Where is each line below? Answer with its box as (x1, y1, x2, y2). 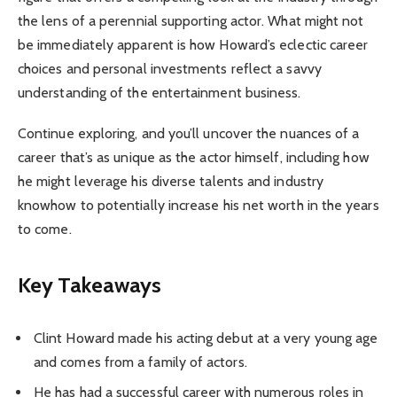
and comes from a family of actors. (34, 354, 247, 371)
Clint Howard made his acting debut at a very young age (34, 330, 378, 347)
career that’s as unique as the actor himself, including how (18, 148, 370, 166)
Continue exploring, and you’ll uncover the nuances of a (18, 124, 360, 142)
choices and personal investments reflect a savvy (18, 59, 322, 77)
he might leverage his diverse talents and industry (18, 172, 323, 190)
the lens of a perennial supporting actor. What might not (18, 12, 364, 29)
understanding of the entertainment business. (18, 83, 301, 101)
